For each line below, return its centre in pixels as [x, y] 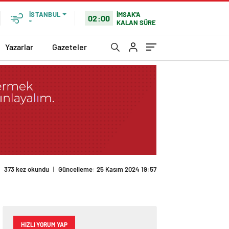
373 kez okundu [27, 169]
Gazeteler [70, 47]
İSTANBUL [45, 14]
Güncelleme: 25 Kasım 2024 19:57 [107, 169]
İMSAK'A [129, 14]
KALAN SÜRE [136, 22]
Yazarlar [19, 47]
